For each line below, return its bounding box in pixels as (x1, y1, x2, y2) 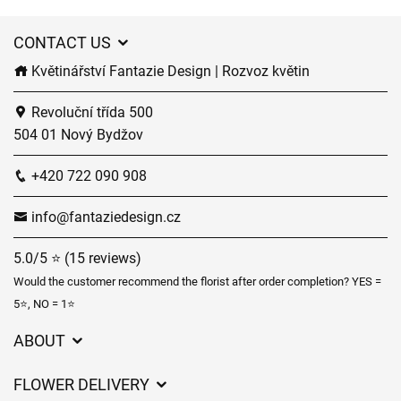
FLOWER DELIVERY (13, 375, 153, 394)
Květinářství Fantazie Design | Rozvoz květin (28, 63, 310, 80)
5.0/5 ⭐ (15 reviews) (13, 250, 141, 267)
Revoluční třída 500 (28, 104, 153, 121)
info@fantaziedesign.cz (28, 209, 181, 226)
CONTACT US (13, 33, 115, 52)
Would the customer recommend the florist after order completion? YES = (13, 275, 381, 288)
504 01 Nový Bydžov (13, 126, 143, 143)
